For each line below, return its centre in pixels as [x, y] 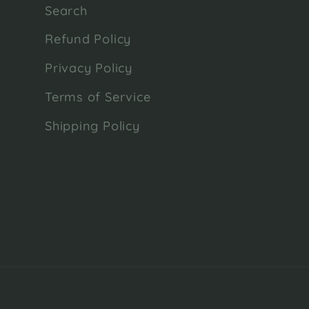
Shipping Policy [92, 126]
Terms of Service [98, 97]
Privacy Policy [89, 68]
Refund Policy [88, 39]
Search [66, 10]
